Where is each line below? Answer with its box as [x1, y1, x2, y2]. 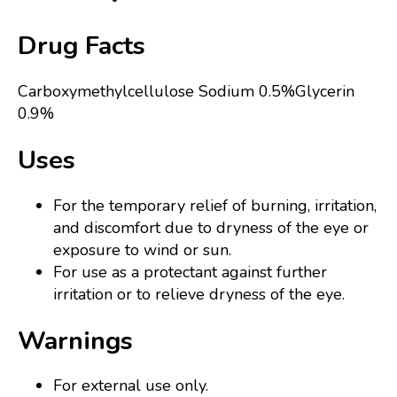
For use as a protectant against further [53, 261, 327, 283]
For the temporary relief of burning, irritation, [53, 194, 377, 216]
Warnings [18, 323, 133, 358]
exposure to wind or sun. [53, 238, 236, 261]
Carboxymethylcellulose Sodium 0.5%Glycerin [18, 81, 354, 103]
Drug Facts [18, 28, 145, 64]
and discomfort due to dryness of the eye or [53, 216, 369, 238]
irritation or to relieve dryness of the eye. [53, 283, 345, 305]
